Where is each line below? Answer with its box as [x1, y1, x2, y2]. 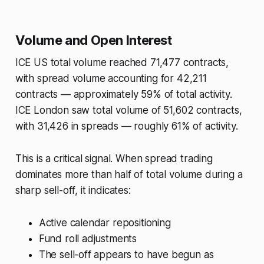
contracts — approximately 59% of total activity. [15, 88, 232, 101]
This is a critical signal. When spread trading [15, 153, 213, 165]
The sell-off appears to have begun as [38, 249, 214, 261]
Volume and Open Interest [15, 32, 172, 48]
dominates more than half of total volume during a [15, 169, 243, 181]
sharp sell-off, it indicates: [15, 184, 131, 197]
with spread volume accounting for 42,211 [15, 72, 207, 85]
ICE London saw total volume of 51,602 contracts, [15, 104, 242, 117]
